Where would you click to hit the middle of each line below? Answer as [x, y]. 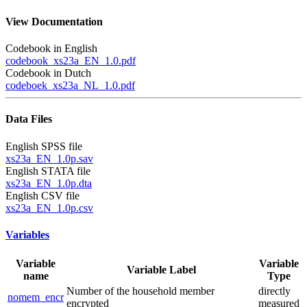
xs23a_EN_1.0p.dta [49, 183]
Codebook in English [51, 49]
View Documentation [54, 21]
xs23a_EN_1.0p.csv [49, 208]
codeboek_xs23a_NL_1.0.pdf [70, 86]
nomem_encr [36, 297]
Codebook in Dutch [48, 73]
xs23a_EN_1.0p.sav [49, 158]
